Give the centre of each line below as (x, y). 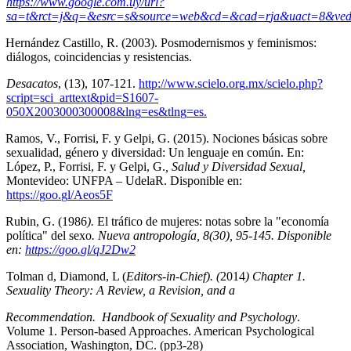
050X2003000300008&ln (71, 111)
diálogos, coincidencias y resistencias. (99, 56)
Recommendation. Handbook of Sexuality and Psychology (152, 317)
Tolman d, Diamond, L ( (66, 276)
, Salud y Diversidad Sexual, (235, 166)
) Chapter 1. (275, 276)
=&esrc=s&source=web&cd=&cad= (172, 16)
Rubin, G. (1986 (47, 221)
